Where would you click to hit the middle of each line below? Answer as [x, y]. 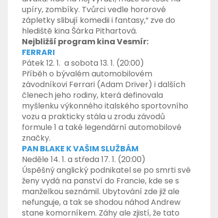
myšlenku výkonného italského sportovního [105, 106]
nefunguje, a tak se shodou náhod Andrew [101, 202]
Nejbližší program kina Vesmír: [85, 42]
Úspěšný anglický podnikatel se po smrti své [107, 170]
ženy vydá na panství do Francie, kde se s [101, 181]
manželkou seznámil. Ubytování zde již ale [101, 192]
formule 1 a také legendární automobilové [102, 127]
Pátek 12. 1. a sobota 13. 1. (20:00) [83, 63]
